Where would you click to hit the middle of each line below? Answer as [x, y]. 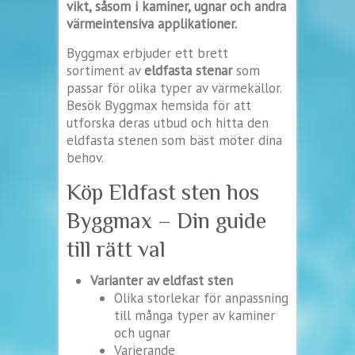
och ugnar [142, 332]
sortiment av [105, 70]
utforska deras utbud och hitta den [168, 122]
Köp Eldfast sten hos [163, 192]
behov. [85, 157]
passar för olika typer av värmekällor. [174, 88]
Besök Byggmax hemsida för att [159, 105]
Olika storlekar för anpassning [201, 298]
